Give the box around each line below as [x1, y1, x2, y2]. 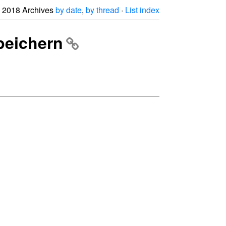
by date [55, 4, 82, 16]
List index [125, 4, 159, 16]
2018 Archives [2, 4, 55, 16]
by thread [86, 4, 119, 16]
